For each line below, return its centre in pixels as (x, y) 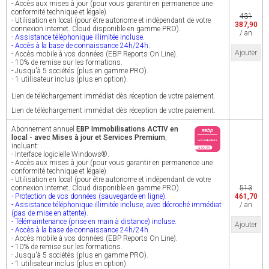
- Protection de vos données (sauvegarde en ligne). (89, 196)
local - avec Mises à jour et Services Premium (88, 138)
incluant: (25, 146)
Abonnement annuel (44, 129)
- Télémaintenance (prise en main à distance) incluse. (94, 222)
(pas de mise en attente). (50, 213)
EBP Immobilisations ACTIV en (127, 129)
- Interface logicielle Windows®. (60, 154)
